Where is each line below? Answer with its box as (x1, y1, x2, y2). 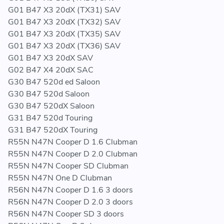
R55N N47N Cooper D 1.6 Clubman (8, 136, 137, 148)
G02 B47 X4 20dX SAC (8, 64, 93, 76)
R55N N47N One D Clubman (8, 172, 112, 184)
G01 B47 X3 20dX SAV (8, 52, 93, 64)
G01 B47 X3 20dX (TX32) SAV (8, 16, 120, 28)
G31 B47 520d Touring (8, 112, 92, 124)
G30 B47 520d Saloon (8, 88, 89, 100)
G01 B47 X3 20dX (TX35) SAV (8, 28, 120, 40)
